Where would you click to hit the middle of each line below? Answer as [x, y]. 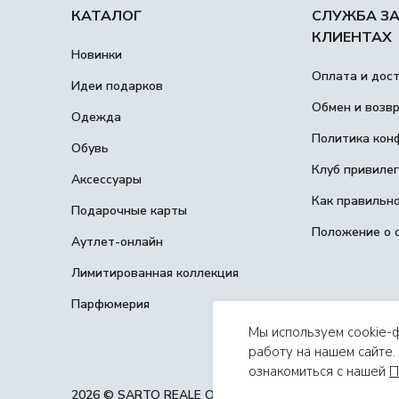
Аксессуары [106, 179]
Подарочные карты [129, 211]
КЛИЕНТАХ [351, 37]
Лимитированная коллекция [155, 273]
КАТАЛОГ [106, 16]
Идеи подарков [117, 86]
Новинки [97, 55]
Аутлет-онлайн [117, 242]
